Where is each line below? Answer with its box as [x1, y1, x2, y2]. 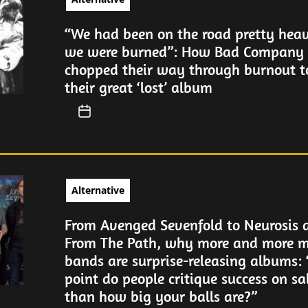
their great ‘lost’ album [64, 77, 212, 97]
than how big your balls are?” [64, 286, 257, 306]
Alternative [71, 183, 124, 197]
